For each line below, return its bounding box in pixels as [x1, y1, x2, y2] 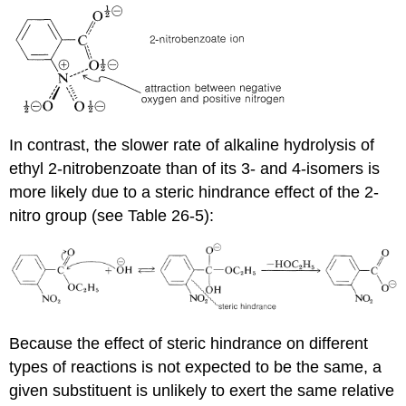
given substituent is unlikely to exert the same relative [9, 381, 395, 400]
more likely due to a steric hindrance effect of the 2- [9, 183, 380, 202]
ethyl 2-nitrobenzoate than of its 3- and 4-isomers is [9, 159, 381, 179]
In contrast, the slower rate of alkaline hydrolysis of [9, 136, 375, 155]
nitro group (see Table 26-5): [9, 207, 215, 226]
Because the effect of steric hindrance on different [9, 333, 369, 353]
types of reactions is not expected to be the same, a [9, 357, 382, 376]
